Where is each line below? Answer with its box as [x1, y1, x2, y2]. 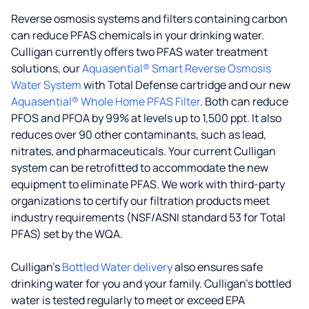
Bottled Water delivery [62, 259, 172, 275]
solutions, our [11, 61, 82, 76]
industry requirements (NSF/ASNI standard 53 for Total [11, 210, 286, 225]
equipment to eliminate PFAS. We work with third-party [11, 177, 285, 192]
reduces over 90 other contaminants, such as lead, [11, 127, 266, 142]
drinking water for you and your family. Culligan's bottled [11, 276, 291, 291]
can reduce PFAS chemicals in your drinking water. [11, 28, 264, 43]
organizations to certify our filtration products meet [11, 193, 270, 208]
